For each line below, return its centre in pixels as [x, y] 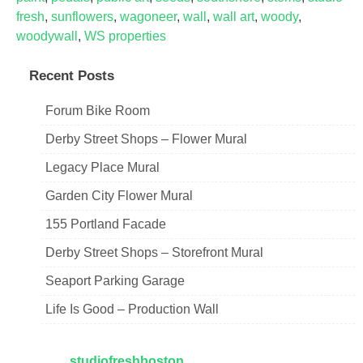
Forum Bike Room [98, 110]
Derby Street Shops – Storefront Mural [154, 252]
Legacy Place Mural [102, 167]
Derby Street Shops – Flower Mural [146, 139]
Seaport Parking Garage [115, 280]
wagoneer [148, 16]
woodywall [47, 36]
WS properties [125, 36]
